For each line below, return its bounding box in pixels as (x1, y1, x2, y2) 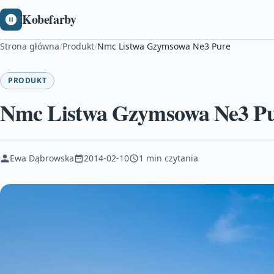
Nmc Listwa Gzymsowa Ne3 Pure (97, 40, 231, 52)
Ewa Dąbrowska (10, 152, 74, 164)
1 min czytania (139, 152, 198, 164)
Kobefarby (22, 10, 76, 28)
